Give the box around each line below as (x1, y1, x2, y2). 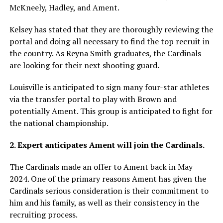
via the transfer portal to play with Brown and (9, 94, 177, 105)
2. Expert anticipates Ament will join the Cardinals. (9, 139, 205, 150)
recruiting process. (9, 209, 78, 220)
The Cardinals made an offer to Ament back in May (9, 161, 193, 172)
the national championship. (9, 117, 109, 128)
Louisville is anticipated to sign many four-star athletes (9, 82, 209, 93)
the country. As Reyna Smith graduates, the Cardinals (9, 48, 201, 59)
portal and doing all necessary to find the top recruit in (9, 36, 210, 47)
